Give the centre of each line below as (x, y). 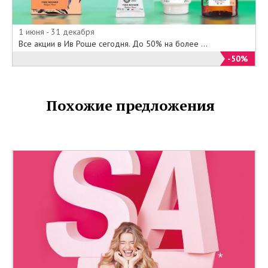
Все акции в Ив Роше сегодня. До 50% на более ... (113, 43)
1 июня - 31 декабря (57, 31)
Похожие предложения (131, 105)
